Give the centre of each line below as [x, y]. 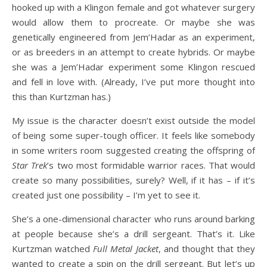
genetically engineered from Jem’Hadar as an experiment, [133, 37]
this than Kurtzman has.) [61, 97]
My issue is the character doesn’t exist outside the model [133, 120]
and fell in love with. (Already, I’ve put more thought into [133, 82]
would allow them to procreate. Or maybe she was [133, 22]
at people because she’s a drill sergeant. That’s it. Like [133, 234]
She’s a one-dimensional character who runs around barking [133, 219]
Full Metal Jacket [126, 249]
